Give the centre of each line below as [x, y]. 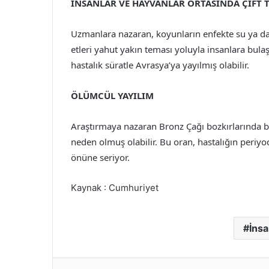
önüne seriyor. [100, 158]
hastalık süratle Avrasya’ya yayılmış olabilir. [160, 65]
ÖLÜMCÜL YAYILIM [112, 96]
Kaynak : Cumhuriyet [115, 188]
